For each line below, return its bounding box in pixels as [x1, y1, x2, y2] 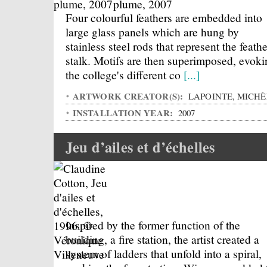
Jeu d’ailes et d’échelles [66, 136, 216, 157]
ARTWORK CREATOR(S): [73, 89, 186, 103]
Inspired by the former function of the [66, 217, 240, 232]
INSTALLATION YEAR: [73, 106, 176, 119]
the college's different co [66, 67, 184, 82]
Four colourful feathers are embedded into [66, 10, 262, 25]
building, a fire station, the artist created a [66, 231, 259, 247]
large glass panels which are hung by [66, 24, 239, 39]
